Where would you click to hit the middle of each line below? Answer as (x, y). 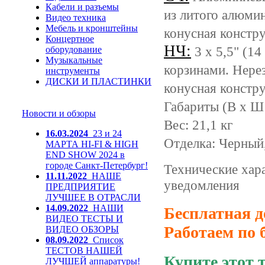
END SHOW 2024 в (85, 155)
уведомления (202, 185)
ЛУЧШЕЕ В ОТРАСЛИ (93, 197)
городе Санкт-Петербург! (97, 165)
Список (108, 240)
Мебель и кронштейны (92, 28)
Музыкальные (74, 60)
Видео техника (76, 17)
